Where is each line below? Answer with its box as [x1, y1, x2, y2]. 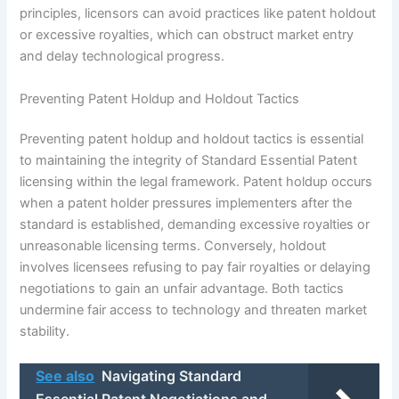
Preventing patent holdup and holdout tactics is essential [20, 131, 364, 148]
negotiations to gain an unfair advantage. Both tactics [20, 281, 345, 297]
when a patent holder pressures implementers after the [20, 195, 353, 212]
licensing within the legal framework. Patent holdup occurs [20, 174, 373, 191]
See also [36, 366, 95, 385]
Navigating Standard [102, 366, 242, 385]
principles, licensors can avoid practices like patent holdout [20, 5, 377, 22]
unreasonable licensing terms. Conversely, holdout [20, 238, 327, 255]
